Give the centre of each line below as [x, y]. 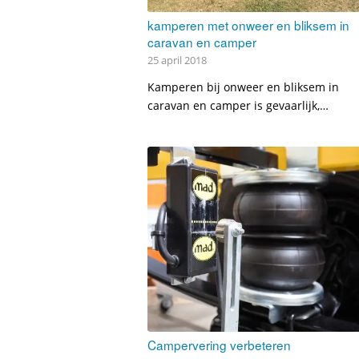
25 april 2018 [177, 61]
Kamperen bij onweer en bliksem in [244, 87]
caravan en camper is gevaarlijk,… [238, 106]
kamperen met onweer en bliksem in [249, 25]
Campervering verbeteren [220, 345]
